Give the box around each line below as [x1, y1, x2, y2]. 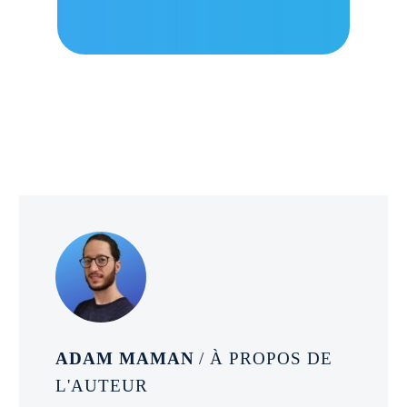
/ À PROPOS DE [199, 348, 333, 368]
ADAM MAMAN [55, 348, 200, 368]
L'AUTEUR [55, 375, 148, 395]
